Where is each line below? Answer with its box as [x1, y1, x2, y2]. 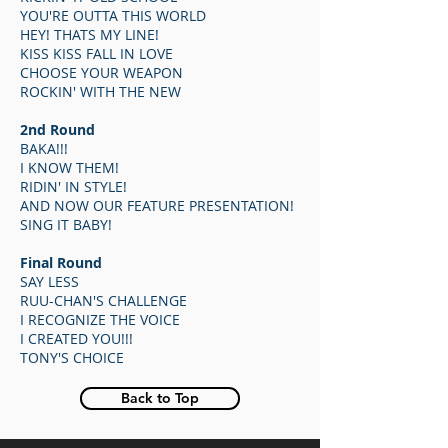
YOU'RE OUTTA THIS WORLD [20, 6, 206, 25]
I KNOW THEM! [20, 158, 119, 177]
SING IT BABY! [20, 215, 112, 234]
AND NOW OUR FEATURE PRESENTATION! [20, 196, 294, 215]
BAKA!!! [20, 139, 68, 158]
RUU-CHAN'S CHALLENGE [20, 291, 187, 310]
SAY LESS [20, 272, 79, 291]
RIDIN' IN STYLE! [20, 177, 127, 196]
